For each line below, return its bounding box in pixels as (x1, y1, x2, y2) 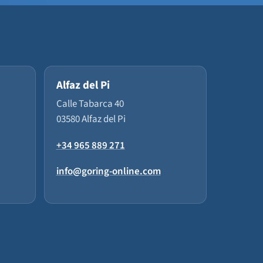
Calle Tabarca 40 (56, 97, 124, 111)
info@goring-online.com (56, 164, 161, 178)
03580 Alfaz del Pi (56, 112, 126, 126)
